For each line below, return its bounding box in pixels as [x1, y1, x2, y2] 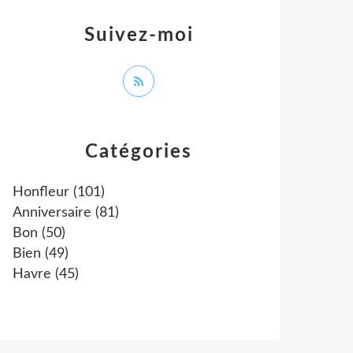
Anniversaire [13, 206, 91, 220]
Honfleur [13, 185, 69, 199]
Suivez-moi [84, 26, 194, 45]
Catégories [85, 143, 192, 162]
